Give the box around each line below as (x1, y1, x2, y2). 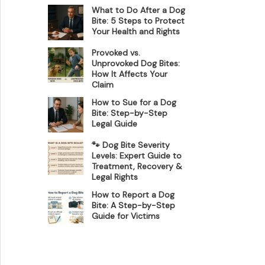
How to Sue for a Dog (92, 97, 177, 108)
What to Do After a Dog (92, 5, 186, 16)
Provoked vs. (92, 47, 141, 59)
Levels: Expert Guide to (92, 150, 182, 161)
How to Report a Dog (92, 189, 175, 201)
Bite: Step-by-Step (92, 108, 168, 119)
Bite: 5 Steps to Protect (92, 15, 185, 27)
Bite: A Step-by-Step (92, 200, 176, 211)
